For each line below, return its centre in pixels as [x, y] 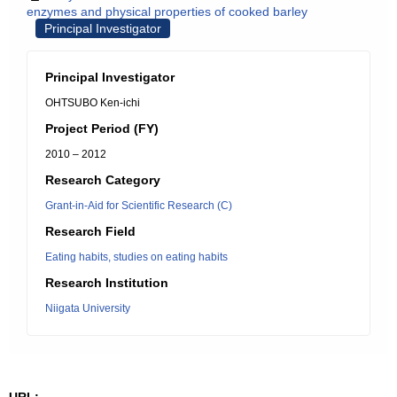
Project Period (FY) [102, 128]
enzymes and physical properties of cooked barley [167, 12]
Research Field [90, 231]
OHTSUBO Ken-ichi [93, 103]
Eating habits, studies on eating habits [136, 257]
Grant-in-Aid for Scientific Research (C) [139, 206]
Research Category [103, 180]
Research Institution [107, 283]
